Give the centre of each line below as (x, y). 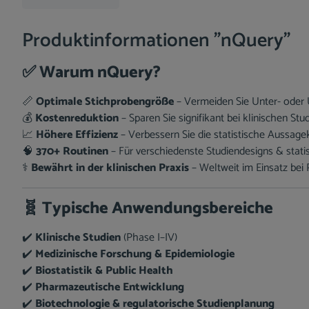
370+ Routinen (72, 151)
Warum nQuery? (100, 73)
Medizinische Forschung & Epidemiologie (135, 254)
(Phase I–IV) (149, 238)
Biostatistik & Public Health (104, 271)
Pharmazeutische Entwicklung (110, 287)
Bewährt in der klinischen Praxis (110, 168)
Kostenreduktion (77, 118)
